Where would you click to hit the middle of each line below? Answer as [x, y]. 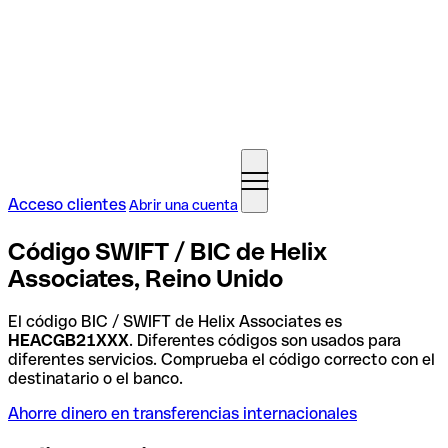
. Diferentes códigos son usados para [265, 340]
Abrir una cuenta [183, 205]
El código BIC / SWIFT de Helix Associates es [175, 321]
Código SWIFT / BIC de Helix [167, 251]
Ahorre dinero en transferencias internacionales [182, 413]
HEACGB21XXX [68, 340]
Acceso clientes [67, 204]
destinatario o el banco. [95, 378]
